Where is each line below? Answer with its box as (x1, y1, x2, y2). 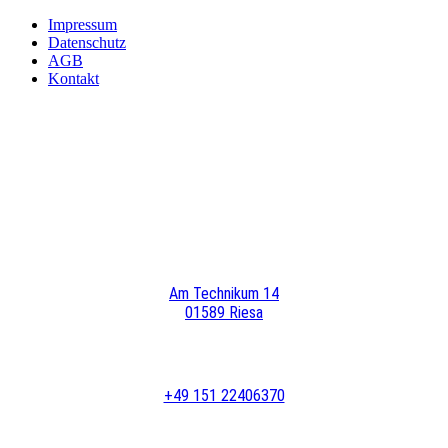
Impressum (48, 16, 117, 33)
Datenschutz (48, 34, 126, 51)
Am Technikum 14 (169, 284, 279, 303)
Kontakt (48, 70, 99, 87)
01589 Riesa (185, 303, 263, 322)
